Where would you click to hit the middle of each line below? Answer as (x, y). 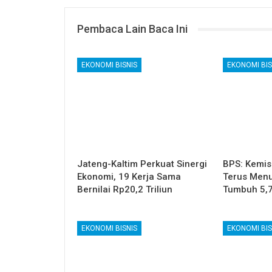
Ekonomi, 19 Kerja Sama (129, 177)
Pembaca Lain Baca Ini (132, 29)
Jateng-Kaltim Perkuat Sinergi (142, 164)
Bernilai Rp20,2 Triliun (125, 190)
